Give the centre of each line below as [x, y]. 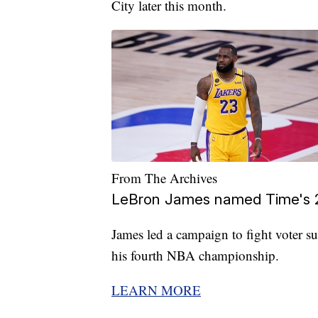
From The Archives [164, 178]
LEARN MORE [156, 290]
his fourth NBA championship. [195, 256]
